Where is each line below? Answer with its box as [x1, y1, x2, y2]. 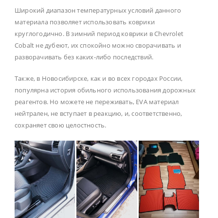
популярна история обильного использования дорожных [15, 85, 196, 94]
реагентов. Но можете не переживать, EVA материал [15, 97, 179, 106]
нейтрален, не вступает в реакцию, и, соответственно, [15, 109, 182, 118]
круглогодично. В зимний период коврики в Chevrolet [15, 29, 183, 38]
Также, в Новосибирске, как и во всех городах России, [15, 73, 183, 83]
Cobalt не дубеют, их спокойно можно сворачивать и [15, 40, 181, 50]
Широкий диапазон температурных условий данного [15, 5, 182, 15]
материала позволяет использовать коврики [15, 17, 155, 26]
